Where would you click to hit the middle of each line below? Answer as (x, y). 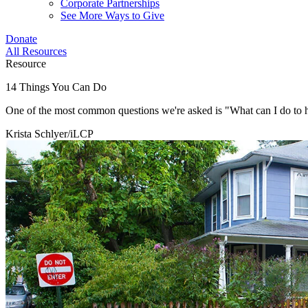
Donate (21, 39)
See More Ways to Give (112, 16)
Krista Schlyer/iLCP (49, 134)
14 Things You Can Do (56, 87)
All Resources (36, 52)
